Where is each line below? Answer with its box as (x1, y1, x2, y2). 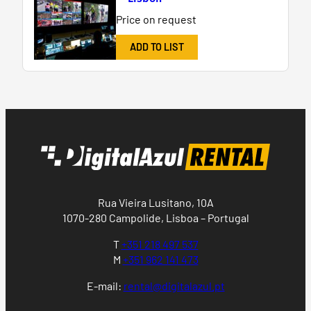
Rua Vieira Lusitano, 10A (97, 196, 214, 210)
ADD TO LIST (129, 41, 184, 53)
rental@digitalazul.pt (123, 279, 225, 293)
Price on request (115, 12, 196, 26)
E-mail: (86, 279, 124, 293)
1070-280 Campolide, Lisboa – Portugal (62, 211, 249, 225)
